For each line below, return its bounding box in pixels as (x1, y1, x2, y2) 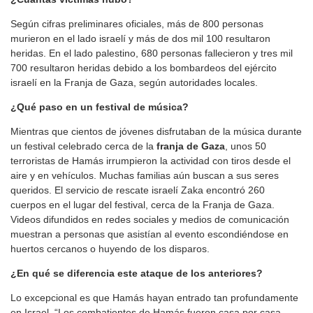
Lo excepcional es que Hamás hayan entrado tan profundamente (10, 292, 298, 303)
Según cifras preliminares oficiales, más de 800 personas (10, 18, 263, 29)
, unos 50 (225, 140, 266, 152)
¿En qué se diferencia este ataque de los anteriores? (10, 268, 263, 279)
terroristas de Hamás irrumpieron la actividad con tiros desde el (10, 155, 291, 166)
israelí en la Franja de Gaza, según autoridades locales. (10, 77, 258, 88)
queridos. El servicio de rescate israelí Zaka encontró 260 (10, 184, 265, 196)
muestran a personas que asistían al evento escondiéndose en (10, 228, 289, 240)
